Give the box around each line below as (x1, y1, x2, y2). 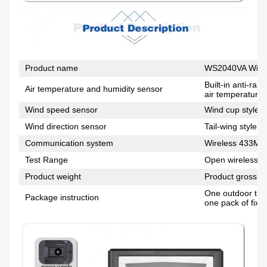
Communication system (25, 138, 113, 148)
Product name (25, 63, 78, 73)
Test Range (25, 155, 68, 165)
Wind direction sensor (25, 122, 107, 132)
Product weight (25, 172, 81, 182)
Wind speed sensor (25, 105, 98, 115)
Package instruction (25, 193, 99, 203)
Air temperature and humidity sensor (25, 84, 163, 94)
